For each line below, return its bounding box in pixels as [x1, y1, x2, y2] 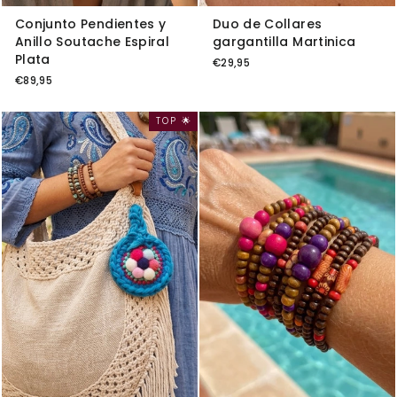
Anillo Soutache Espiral [15, 32, 170, 51]
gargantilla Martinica [213, 32, 356, 51]
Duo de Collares [213, 14, 323, 33]
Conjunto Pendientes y [15, 14, 167, 33]
